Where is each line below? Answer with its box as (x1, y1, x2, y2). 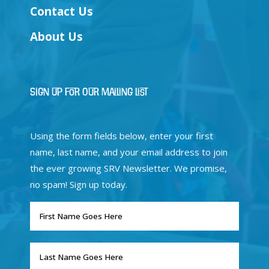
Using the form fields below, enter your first (30, 130, 213, 142)
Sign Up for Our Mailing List (30, 85, 148, 98)
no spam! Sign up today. (30, 178, 127, 191)
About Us (30, 29, 83, 45)
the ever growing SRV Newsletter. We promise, (30, 162, 227, 175)
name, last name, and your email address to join (30, 146, 228, 159)
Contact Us (30, 4, 93, 20)
